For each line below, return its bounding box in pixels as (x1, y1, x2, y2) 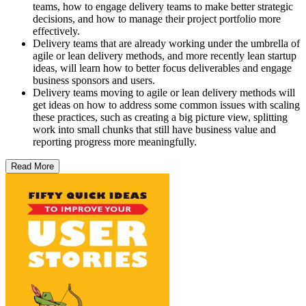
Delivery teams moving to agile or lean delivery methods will (33, 86, 295, 98)
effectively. (33, 25, 80, 37)
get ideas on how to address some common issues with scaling (33, 98, 300, 111)
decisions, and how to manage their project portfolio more (33, 12, 281, 25)
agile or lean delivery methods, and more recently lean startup (33, 49, 296, 61)
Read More (11, 161, 54, 171)
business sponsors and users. (33, 74, 155, 86)
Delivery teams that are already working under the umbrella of (33, 37, 300, 49)
